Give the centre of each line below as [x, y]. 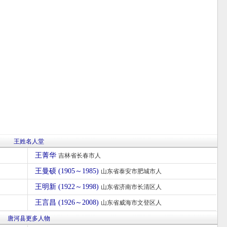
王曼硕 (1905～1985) [68, 171]
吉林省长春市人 [79, 156]
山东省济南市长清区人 [131, 187]
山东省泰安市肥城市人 [131, 171]
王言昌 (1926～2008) [68, 202]
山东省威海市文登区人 [131, 203]
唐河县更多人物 [29, 218]
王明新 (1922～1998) [68, 187]
